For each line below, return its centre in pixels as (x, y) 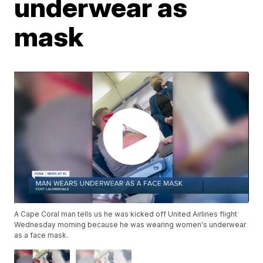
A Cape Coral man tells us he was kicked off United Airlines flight (126, 214)
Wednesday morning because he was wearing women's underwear (130, 225)
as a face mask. (41, 235)
